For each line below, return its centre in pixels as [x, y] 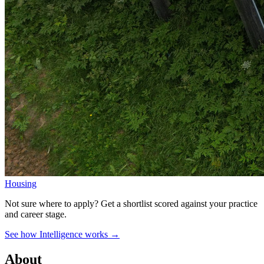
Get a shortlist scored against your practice [179, 203]
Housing [21, 183]
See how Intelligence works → [62, 234]
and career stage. [36, 214]
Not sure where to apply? [52, 203]
